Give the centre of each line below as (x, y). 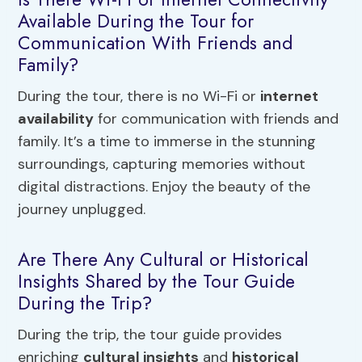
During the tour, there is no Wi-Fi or (139, 97)
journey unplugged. (82, 210)
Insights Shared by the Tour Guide (157, 281)
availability (56, 119)
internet (290, 97)
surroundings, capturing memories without (162, 164)
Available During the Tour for (136, 21)
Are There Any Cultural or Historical (164, 259)
